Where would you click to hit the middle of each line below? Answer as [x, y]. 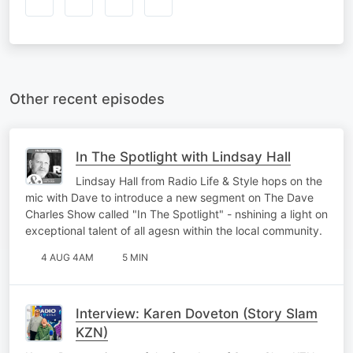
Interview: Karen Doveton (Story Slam [197, 313]
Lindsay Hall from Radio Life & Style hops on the [199, 180]
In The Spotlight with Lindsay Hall [183, 156]
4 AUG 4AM [67, 257]
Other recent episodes [87, 98]
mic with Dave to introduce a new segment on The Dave [169, 197]
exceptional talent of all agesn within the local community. [174, 230]
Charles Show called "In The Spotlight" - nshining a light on [176, 214]
